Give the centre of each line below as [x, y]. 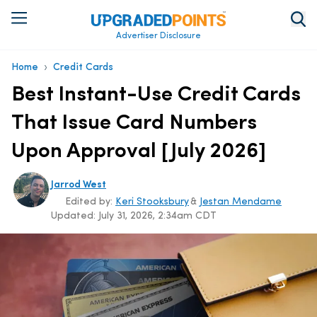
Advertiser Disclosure [158, 36]
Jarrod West [79, 185]
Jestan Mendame [241, 202]
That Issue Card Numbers [134, 123]
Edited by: [90, 202]
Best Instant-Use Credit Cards [156, 95]
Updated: [75, 216]
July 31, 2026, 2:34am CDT [157, 216]
